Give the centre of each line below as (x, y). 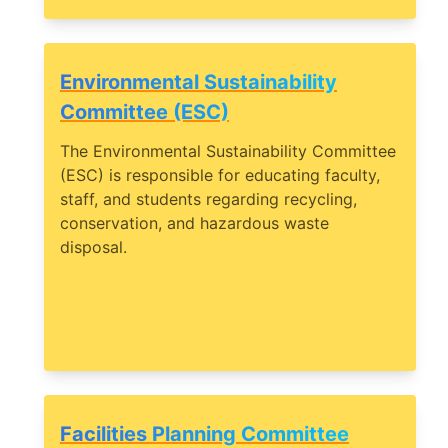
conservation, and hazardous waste (194, 223)
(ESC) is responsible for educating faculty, (220, 175)
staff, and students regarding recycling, (208, 199)
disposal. (93, 247)
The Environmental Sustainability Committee (228, 151)
